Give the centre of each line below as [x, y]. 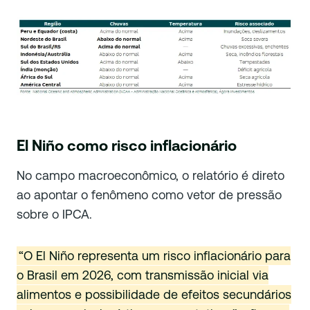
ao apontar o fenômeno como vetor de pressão [149, 195]
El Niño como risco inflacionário [127, 146]
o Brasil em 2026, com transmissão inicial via [143, 275]
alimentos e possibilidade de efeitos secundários [154, 295]
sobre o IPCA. [54, 215]
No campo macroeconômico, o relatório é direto [151, 176]
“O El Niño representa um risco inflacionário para [155, 256]
